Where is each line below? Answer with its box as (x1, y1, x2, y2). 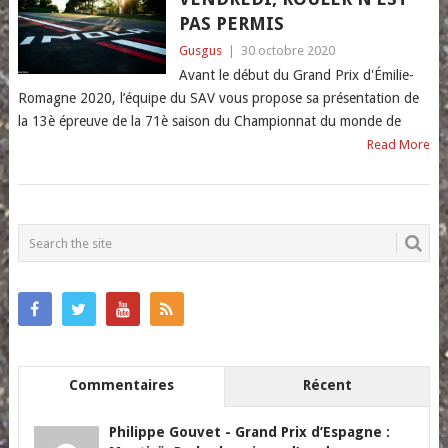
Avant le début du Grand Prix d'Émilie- (178, 67, 414, 83)
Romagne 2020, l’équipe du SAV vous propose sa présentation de (17, 90, 419, 106)
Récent (302, 377, 352, 393)
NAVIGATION (16, 243, 169, 271)
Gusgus (178, 43, 222, 58)
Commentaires (68, 377, 174, 393)
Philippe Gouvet (108, 424, 225, 440)
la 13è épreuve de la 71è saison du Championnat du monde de (17, 113, 401, 129)
